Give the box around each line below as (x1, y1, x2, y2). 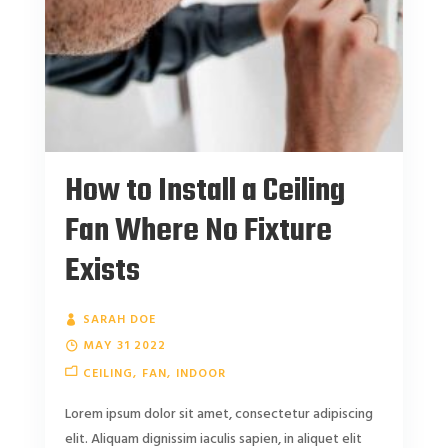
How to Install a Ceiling (64, 166, 345, 217)
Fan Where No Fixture (64, 206, 332, 257)
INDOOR (175, 364, 226, 384)
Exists (64, 246, 140, 297)
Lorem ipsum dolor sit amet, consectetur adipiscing (64, 403, 373, 426)
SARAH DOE (82, 310, 156, 330)
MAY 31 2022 (82, 336, 166, 356)
